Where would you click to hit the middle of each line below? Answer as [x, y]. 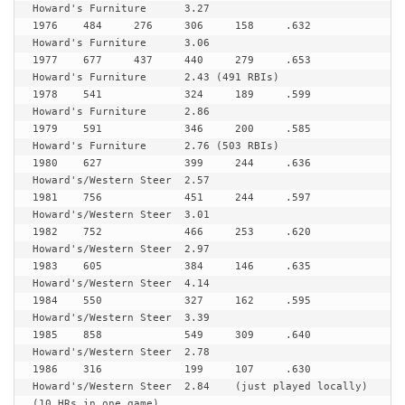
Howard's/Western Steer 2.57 [102, 180]
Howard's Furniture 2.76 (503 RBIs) [89, 146]
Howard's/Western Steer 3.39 [102, 318]
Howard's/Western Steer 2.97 [102, 249]
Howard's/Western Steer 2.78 [102, 352]
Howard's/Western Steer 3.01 [102, 215]
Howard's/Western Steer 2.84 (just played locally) [102, 386]
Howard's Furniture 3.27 [89, 9]
